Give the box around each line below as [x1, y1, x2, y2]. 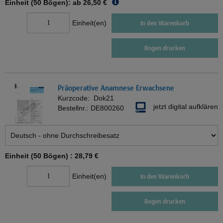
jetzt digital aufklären [153, 103, 218, 111]
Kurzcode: [58, 94, 94, 103]
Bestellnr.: [58, 104, 91, 112]
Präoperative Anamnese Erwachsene [58, 84, 174, 93]
